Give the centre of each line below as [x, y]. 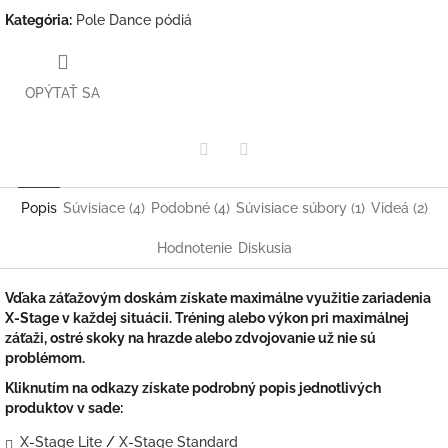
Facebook [275, 176]
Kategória [37, 20]
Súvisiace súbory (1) [300, 207]
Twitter [226, 176]
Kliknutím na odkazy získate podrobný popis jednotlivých [193, 387]
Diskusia [264, 247]
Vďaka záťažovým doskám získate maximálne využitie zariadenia [218, 297]
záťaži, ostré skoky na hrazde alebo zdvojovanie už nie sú [190, 337]
